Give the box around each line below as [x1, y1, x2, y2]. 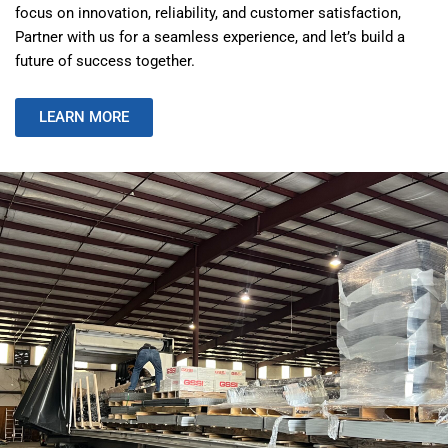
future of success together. [15, 51, 195, 70]
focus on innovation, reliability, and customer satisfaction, [15, 3, 401, 22]
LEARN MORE [39, 108, 129, 127]
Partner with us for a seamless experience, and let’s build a [15, 27, 405, 46]
